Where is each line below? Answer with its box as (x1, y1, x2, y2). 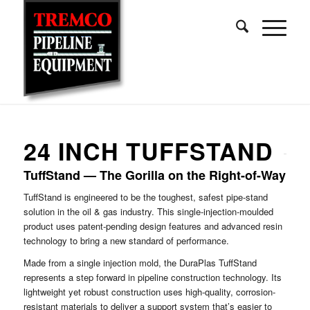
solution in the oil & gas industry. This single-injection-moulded (23, 205, 273, 219)
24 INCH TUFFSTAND (23, 134, 273, 167)
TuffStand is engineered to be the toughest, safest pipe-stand (23, 190, 268, 204)
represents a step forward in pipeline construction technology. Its (23, 271, 282, 284)
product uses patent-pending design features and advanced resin (23, 219, 282, 233)
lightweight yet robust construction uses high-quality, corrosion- (23, 285, 275, 299)
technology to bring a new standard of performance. (23, 234, 229, 248)
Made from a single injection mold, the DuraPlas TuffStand (23, 256, 257, 270)
